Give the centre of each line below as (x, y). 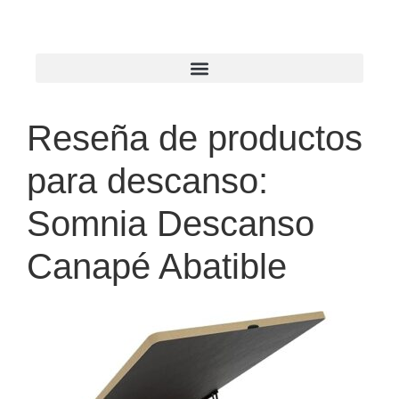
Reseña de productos (195, 138)
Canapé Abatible (157, 266)
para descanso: (147, 181)
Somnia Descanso (171, 224)
